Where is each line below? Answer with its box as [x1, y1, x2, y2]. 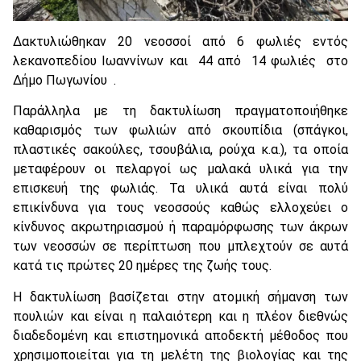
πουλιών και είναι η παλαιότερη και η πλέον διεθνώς [13, 308, 348, 324]
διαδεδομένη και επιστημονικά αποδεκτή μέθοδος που [13, 327, 348, 343]
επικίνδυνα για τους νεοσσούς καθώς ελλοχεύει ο [13, 200, 348, 216]
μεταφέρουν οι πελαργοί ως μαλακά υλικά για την [13, 161, 348, 177]
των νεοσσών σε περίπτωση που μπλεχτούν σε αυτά [13, 239, 348, 255]
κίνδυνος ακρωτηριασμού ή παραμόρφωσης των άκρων [13, 219, 348, 235]
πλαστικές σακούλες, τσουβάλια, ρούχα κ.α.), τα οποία [13, 142, 348, 158]
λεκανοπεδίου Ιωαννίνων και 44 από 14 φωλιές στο [13, 53, 348, 69]
